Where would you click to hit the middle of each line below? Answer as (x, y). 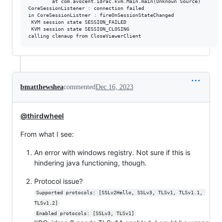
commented (80, 87)
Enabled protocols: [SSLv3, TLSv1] (85, 214)
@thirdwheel (42, 116)
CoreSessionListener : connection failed (86, 8)
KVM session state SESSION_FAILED (77, 22)
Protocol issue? (58, 181)
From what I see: (47, 134)
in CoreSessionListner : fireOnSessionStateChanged (101, 15)
